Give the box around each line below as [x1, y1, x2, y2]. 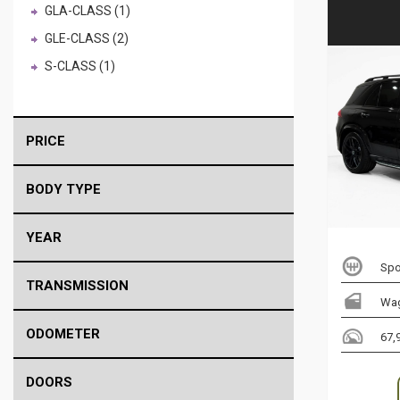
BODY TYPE [26, 181, 101, 197]
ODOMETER [26, 326, 100, 342]
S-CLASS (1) [45, 59, 115, 73]
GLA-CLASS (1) [45, 4, 130, 18]
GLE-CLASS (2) [45, 31, 129, 46]
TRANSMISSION [26, 278, 129, 294]
